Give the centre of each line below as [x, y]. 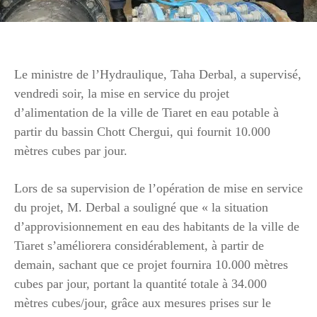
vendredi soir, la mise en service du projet [122, 93]
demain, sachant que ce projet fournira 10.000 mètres [151, 264]
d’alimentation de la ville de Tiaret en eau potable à [146, 112]
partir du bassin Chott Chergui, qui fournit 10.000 [142, 131]
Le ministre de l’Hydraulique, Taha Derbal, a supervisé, [158, 74]
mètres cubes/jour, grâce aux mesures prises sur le [143, 302]
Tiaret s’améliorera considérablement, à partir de [139, 245]
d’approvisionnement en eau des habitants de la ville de [157, 226]
